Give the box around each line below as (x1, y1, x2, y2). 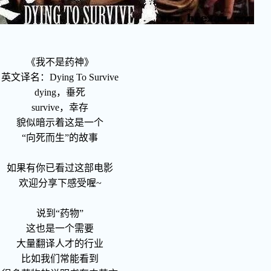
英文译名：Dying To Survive (1, 72, 119, 82)
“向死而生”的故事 (22, 132, 98, 143)
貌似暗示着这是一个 (16, 117, 103, 128)
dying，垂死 (34, 87, 85, 97)
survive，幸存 (31, 102, 88, 113)
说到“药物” (36, 208, 83, 218)
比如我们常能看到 (21, 253, 99, 264)
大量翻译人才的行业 (16, 238, 103, 249)
